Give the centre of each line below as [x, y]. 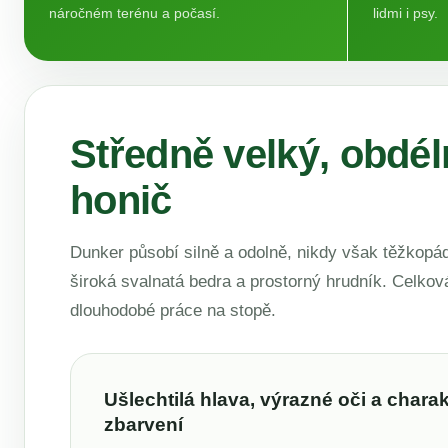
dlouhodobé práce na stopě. [173, 310]
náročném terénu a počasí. [134, 13]
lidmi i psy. [406, 13]
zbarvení [143, 424]
